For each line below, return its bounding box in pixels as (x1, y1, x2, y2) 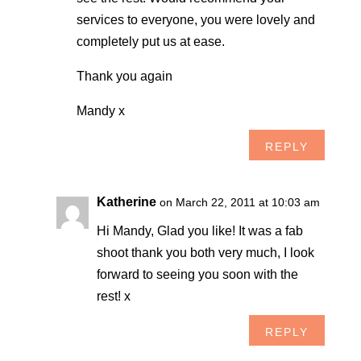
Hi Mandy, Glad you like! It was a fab (96, 223, 303, 238)
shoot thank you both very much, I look (96, 245, 314, 259)
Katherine (96, 194, 156, 209)
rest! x (96, 288, 131, 303)
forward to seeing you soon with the (96, 267, 298, 281)
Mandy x (76, 103, 125, 118)
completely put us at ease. (76, 34, 225, 48)
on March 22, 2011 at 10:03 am (159, 195, 320, 209)
